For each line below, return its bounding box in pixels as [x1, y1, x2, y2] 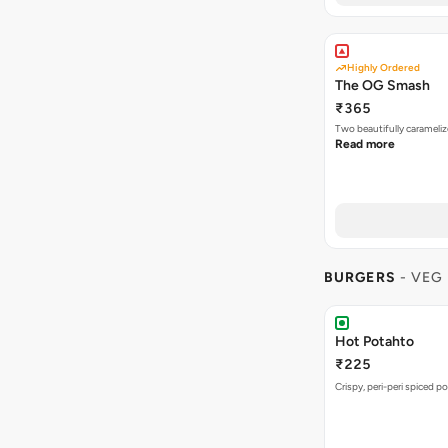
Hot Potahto [335, 333, 414, 350]
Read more [335, 137, 395, 151]
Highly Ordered [347, 61, 420, 74]
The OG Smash [335, 77, 430, 94]
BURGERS [324, 269, 396, 286]
